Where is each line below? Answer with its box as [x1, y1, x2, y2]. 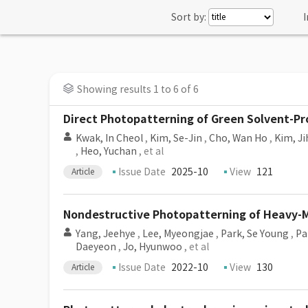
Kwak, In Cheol [76, 132, 143, 144]
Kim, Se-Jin [150, 132, 202, 144]
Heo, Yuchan [80, 145, 137, 157]
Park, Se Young [221, 228, 289, 240]
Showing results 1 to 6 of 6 [77, 83, 199, 96]
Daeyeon [76, 241, 116, 253]
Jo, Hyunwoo [123, 241, 182, 253]
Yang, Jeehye [76, 228, 135, 240]
